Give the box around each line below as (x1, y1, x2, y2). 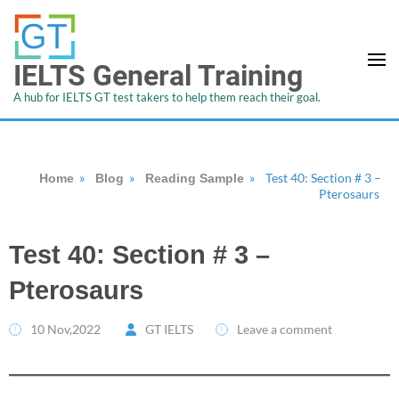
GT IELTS (145, 322, 194, 337)
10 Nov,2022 (30, 322, 101, 337)
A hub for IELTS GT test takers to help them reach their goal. (13, 90, 321, 104)
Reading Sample (145, 171, 244, 185)
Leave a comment (237, 322, 333, 337)
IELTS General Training (13, 59, 303, 93)
